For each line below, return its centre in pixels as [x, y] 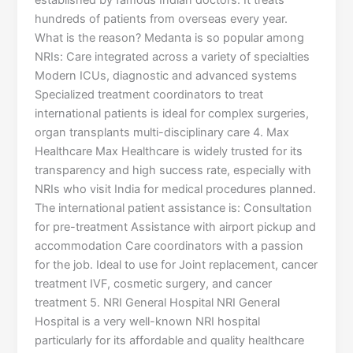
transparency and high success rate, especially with [173, 171]
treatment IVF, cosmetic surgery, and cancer [154, 284]
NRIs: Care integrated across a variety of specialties [173, 57]
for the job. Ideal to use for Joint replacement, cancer [176, 265]
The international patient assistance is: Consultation [174, 208]
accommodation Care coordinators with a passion [169, 246]
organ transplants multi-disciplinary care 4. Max [162, 133]
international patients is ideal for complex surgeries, [172, 114]
